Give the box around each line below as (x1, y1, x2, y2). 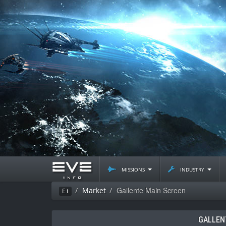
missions (120, 164, 147, 174)
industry (178, 164, 206, 174)
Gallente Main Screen (117, 185, 186, 195)
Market (82, 186, 106, 195)
